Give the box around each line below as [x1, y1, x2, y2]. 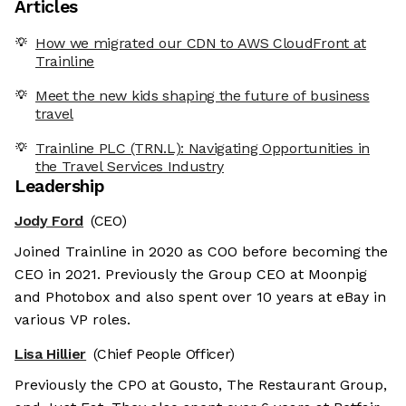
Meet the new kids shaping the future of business [35, 86, 370, 104]
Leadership [14, 175, 105, 197]
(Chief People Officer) [93, 344, 236, 362]
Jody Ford [14, 211, 84, 229]
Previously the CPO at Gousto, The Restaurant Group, [14, 375, 387, 393]
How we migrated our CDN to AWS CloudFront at [35, 34, 366, 52]
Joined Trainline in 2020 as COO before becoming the [14, 242, 388, 260]
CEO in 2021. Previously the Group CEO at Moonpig [14, 265, 367, 283]
